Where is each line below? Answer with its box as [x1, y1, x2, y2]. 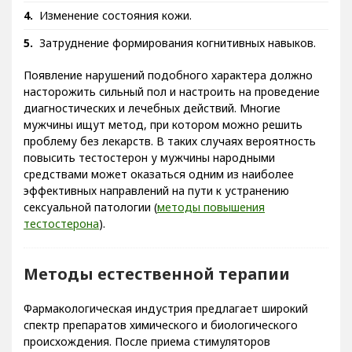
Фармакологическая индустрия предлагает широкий [24, 312, 308, 328]
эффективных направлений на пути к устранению [24, 194, 289, 210]
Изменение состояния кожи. [39, 19, 192, 35]
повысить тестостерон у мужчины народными [24, 161, 275, 177]
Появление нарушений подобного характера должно [24, 79, 313, 94]
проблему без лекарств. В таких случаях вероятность [24, 145, 316, 160]
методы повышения [157, 211, 265, 226]
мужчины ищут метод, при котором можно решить [24, 128, 302, 144]
